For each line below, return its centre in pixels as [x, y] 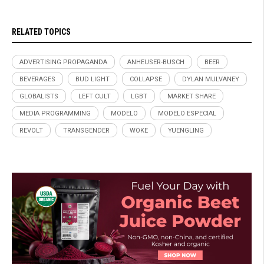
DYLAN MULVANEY [211, 79]
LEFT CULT [95, 96]
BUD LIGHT [93, 79]
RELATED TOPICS [41, 32]
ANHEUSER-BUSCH [156, 62]
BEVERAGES [37, 79]
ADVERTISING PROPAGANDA [63, 62]
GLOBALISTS [39, 96]
